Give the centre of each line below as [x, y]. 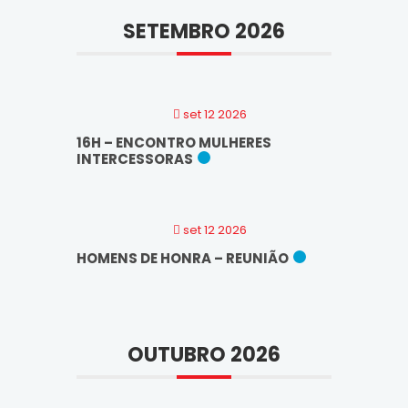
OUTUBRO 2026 [204, 354]
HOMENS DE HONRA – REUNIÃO [183, 258]
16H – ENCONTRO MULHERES [174, 142]
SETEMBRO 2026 [204, 31]
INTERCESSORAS [135, 158]
